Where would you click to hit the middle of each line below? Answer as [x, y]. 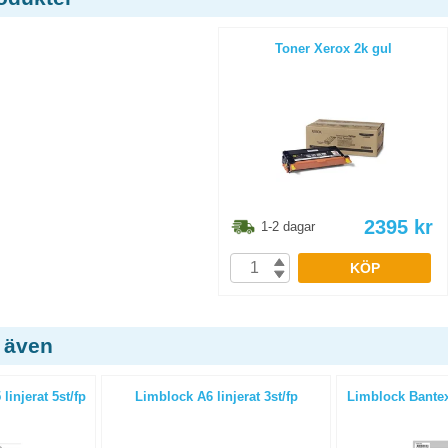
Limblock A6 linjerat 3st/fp [216, 396]
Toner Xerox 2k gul [333, 48]
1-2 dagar [288, 226]
